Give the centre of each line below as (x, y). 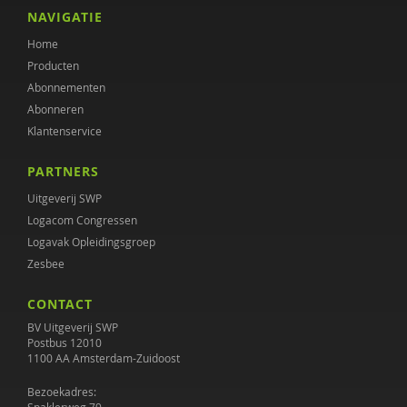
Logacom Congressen (82, 220)
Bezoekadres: (62, 392)
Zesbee (46, 263)
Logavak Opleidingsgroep (91, 242)
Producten (53, 65)
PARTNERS (63, 171)
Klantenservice (65, 131)
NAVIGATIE (65, 17)
